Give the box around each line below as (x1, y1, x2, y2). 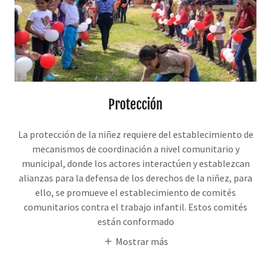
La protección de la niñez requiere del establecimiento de (18, 128, 253, 141)
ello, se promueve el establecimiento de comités (35, 186, 236, 199)
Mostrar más (115, 235, 168, 247)
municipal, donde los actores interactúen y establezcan (21, 157, 250, 170)
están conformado (97, 215, 174, 228)
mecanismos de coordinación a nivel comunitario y (31, 143, 240, 155)
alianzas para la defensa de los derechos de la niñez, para (19, 172, 252, 184)
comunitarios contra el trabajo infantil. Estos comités (24, 201, 247, 214)
